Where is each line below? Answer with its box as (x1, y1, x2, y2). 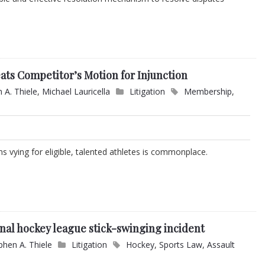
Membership (184, 86, 232, 98)
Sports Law (159, 239, 203, 251)
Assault (207, 239, 235, 251)
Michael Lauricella (42, 86, 111, 98)
